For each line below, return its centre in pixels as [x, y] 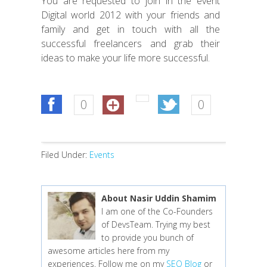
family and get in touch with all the [131, 29]
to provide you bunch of [148, 237]
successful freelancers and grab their [131, 44]
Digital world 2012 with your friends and [131, 15]
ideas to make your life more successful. [125, 58]
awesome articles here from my [108, 251]
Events [102, 155]
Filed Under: [65, 155]
